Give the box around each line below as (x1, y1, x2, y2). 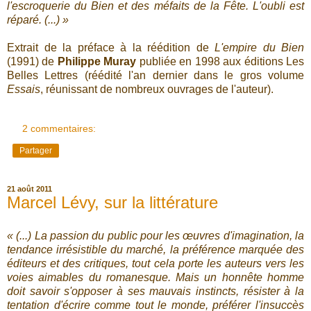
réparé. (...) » (7, 13, 69, 26)
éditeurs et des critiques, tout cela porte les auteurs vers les (7, 257, 304, 269)
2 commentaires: (22, 122, 96, 134)
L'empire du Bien (215, 41, 304, 53)
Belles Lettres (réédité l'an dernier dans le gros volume (7, 69, 304, 81)
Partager (19, 145, 52, 155)
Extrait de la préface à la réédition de (7, 41, 215, 53)
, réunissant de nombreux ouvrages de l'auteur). (40, 83, 274, 95)
